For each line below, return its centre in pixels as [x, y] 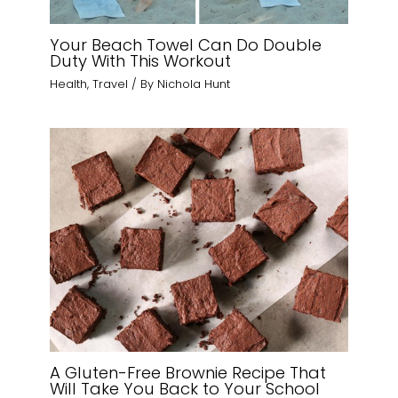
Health [69, 84]
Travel [111, 84]
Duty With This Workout [141, 61]
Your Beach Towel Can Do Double [186, 45]
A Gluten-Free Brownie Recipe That [188, 372]
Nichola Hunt [194, 84]
